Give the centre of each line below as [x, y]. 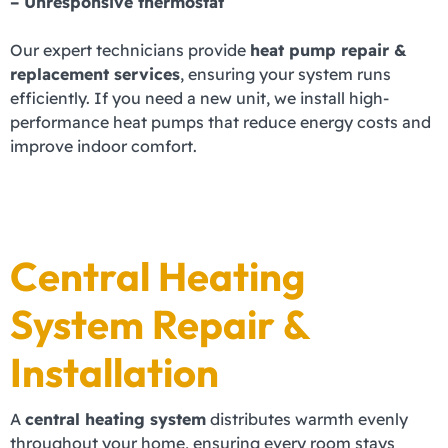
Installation [114, 372]
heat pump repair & [328, 50]
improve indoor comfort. [103, 146]
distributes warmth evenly [307, 419]
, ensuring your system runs [285, 74]
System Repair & [159, 324]
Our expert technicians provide [130, 50]
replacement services [95, 74]
